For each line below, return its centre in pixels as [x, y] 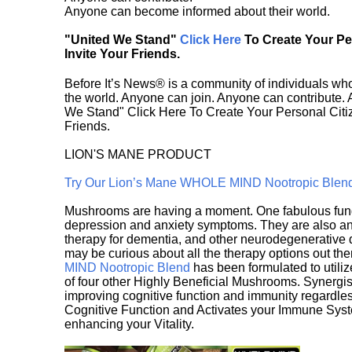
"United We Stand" [122, 40]
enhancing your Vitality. [129, 324]
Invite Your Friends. [122, 54]
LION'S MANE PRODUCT [138, 155]
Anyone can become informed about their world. [197, 12]
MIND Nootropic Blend [127, 268]
